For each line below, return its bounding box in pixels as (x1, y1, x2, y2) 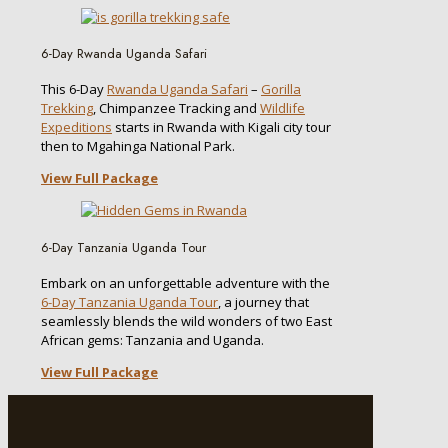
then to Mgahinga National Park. (41, 137, 235, 156)
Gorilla (261, 80, 301, 99)
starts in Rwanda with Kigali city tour (112, 118, 331, 137)
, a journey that (218, 292, 309, 311)
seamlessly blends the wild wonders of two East (41, 311, 332, 330)
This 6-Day (41, 80, 107, 99)
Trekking (41, 99, 93, 118)
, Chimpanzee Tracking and (93, 99, 260, 118)
